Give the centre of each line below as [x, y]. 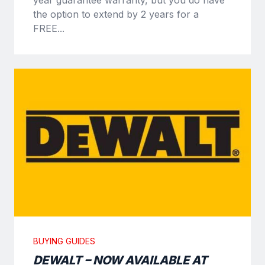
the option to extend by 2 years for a [116, 14]
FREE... [49, 28]
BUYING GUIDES [64, 241]
